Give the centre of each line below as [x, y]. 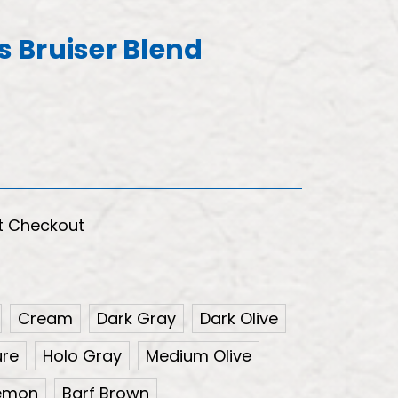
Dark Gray [136, 318]
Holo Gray [82, 355]
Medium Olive [199, 355]
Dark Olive [239, 318]
